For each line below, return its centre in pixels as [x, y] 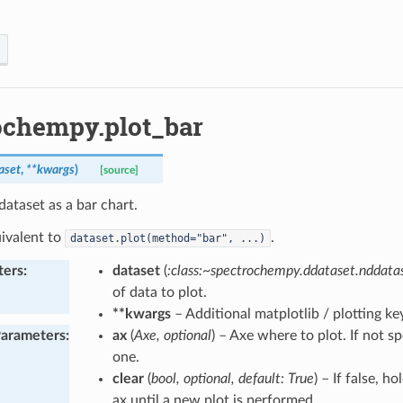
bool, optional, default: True [232, 378]
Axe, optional [172, 335]
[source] [119, 170]
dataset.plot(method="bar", [152, 238]
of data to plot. [159, 292]
